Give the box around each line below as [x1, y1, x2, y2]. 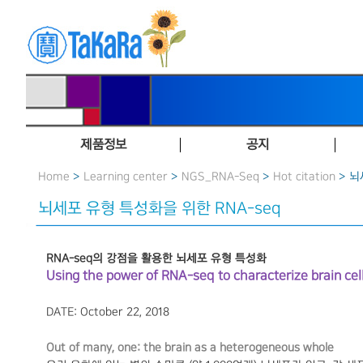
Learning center [83, 170, 168, 183]
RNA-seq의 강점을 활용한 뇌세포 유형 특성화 [46, 252, 267, 265]
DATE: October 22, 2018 [46, 305, 169, 318]
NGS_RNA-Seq [181, 170, 259, 183]
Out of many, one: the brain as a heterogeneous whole [46, 341, 334, 354]
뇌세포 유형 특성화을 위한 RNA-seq [38, 199, 281, 217]
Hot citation [273, 170, 335, 183]
